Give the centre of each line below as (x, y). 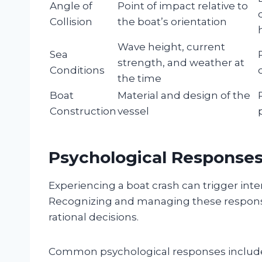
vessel (133, 111)
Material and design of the (184, 95)
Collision (71, 21)
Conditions (77, 70)
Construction (83, 111)
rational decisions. (94, 217)
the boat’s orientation (172, 21)
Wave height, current (171, 46)
